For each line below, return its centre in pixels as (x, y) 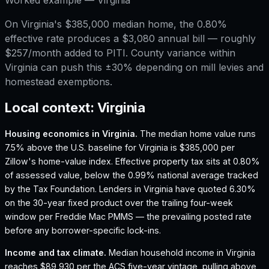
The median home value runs (198, 134)
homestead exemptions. (59, 81)
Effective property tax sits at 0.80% (186, 162)
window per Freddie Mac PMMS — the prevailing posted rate (128, 217)
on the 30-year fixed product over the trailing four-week (119, 203)
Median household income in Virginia (182, 253)
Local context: (51, 107)
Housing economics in (53, 134)
